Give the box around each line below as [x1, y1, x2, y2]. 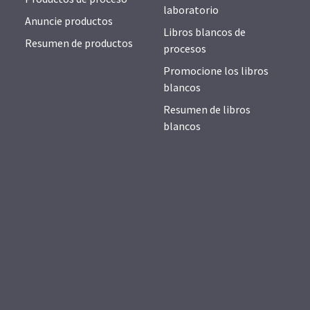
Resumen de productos [25, 36, 133, 51]
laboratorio [163, 3, 219, 17]
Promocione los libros [163, 64, 268, 78]
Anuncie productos [25, 14, 113, 28]
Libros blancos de [163, 25, 246, 39]
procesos [163, 42, 206, 56]
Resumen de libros [163, 102, 250, 117]
